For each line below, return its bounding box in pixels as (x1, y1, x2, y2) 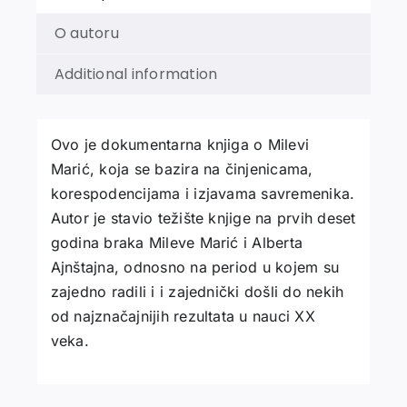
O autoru (54, 22, 119, 44)
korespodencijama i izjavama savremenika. (50, 184, 355, 203)
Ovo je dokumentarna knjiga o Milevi (50, 134, 310, 154)
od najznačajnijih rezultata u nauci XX (50, 306, 315, 325)
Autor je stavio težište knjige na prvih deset (50, 208, 356, 227)
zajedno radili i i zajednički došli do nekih (50, 282, 344, 301)
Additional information (54, 63, 218, 84)
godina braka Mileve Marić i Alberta (50, 233, 303, 252)
